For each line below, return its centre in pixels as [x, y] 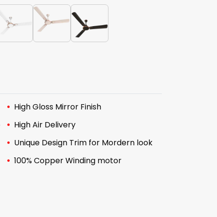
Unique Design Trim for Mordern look [83, 143]
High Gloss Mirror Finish [57, 107]
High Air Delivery [45, 125]
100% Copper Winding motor [68, 161]
